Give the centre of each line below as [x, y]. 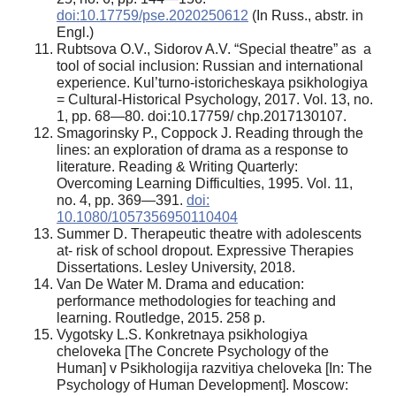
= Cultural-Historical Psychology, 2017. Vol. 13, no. [215, 99]
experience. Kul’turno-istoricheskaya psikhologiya [212, 82]
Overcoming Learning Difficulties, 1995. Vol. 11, [205, 183]
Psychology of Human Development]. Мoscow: [202, 385]
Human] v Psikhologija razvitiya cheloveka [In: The [214, 368]
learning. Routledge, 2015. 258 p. [161, 317]
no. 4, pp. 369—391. [122, 200]
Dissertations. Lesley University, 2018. [176, 267]
